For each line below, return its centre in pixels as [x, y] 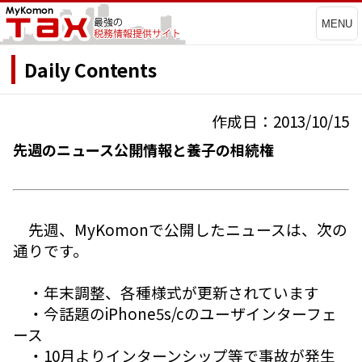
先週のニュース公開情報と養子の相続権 [143, 150]
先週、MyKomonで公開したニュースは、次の [180, 229]
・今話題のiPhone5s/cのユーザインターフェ [175, 314]
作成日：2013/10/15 [280, 121]
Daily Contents [90, 69]
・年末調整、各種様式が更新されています [166, 293]
